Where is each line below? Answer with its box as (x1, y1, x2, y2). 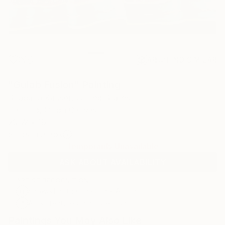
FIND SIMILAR (167, 55, 217, 64)
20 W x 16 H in (8, 117, 64, 127)
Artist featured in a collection (28, 198, 127, 207)
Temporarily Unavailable (66, 141, 159, 151)
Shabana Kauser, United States (8, 92, 130, 103)
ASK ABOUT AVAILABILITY (59, 157, 166, 167)
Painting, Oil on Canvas (8, 104, 97, 115)
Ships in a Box (8, 129, 63, 139)
